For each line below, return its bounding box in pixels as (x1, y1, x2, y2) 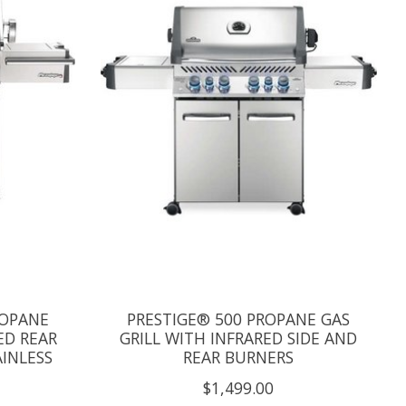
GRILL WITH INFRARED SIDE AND (120, 326, 358, 349)
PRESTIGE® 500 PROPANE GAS (127, 307, 351, 330)
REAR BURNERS (183, 345, 295, 368)
